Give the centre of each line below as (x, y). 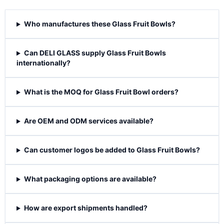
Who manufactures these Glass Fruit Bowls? (99, 24)
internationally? (43, 63)
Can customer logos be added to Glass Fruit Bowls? (112, 150)
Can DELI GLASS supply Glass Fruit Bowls (95, 53)
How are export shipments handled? (85, 208)
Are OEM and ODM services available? (88, 121)
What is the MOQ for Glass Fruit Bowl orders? (101, 92)
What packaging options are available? (90, 179)
